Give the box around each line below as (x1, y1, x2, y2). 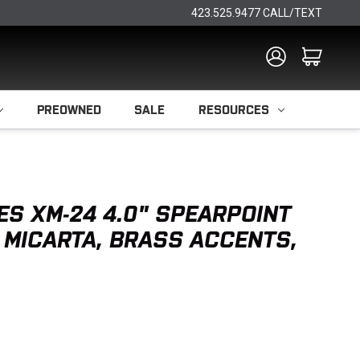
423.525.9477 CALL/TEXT (191, 6, 322, 19)
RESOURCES (198, 103, 269, 117)
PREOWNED (36, 103, 101, 117)
